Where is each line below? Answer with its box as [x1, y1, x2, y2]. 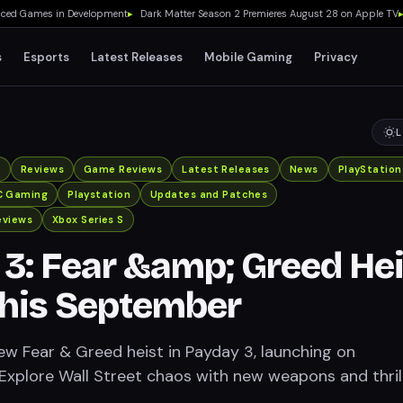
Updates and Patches [149, 188, 268, 201]
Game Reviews [84, 163, 163, 175]
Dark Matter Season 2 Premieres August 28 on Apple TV [121, 7, 380, 20]
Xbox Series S [52, 213, 124, 226]
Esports [23, 49, 70, 65]
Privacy [314, 49, 359, 65]
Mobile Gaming [204, 49, 293, 65]
